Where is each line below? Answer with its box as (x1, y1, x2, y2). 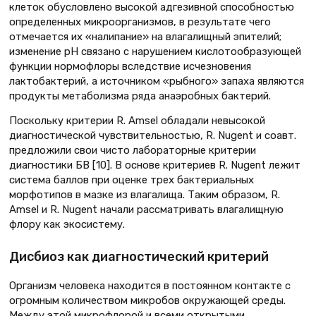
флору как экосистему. (9, 218, 125, 231)
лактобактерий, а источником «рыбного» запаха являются (9, 74, 304, 87)
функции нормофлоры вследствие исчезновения (9, 59, 251, 73)
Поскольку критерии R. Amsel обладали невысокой (9, 114, 265, 128)
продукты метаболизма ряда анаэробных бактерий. (9, 89, 271, 102)
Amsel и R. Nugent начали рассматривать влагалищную (9, 203, 284, 217)
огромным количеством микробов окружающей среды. (9, 293, 286, 307)
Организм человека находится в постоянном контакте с (9, 279, 291, 292)
